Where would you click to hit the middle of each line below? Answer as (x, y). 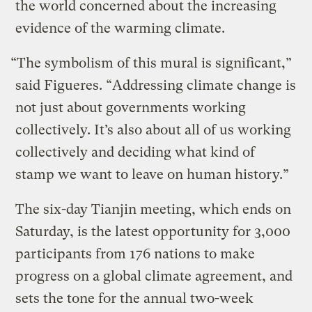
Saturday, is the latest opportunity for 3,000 (153, 231)
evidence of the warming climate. (120, 28)
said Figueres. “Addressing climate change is (156, 85)
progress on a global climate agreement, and (154, 276)
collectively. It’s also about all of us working (154, 130)
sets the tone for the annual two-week (135, 298)
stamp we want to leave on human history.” (153, 174)
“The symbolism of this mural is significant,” (151, 63)
